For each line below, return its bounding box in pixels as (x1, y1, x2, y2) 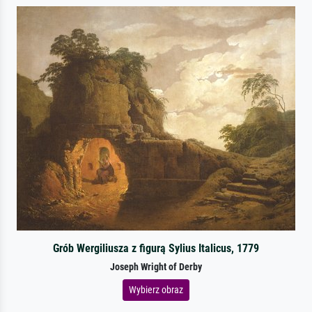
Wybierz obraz (129, 283, 183, 295)
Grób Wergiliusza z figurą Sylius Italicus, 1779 (52, 241, 259, 255)
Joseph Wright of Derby (110, 260, 202, 273)
